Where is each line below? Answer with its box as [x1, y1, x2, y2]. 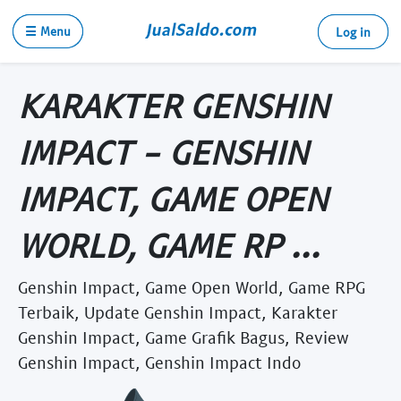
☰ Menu [25, 23, 71, 38]
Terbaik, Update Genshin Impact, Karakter [18, 301, 337, 322]
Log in [336, 24, 371, 39]
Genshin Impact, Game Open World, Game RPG [18, 276, 365, 297]
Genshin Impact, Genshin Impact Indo [18, 351, 301, 372]
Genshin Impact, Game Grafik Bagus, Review [18, 326, 349, 347]
